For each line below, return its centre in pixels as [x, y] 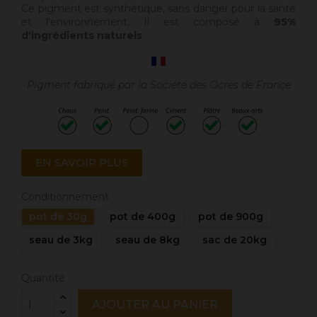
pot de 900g [231, 217]
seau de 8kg [148, 240]
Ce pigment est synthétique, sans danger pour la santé [158, 9]
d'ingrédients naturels [82, 36]
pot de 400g [143, 217]
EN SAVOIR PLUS [82, 163]
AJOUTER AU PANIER [155, 305]
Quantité [43, 278]
